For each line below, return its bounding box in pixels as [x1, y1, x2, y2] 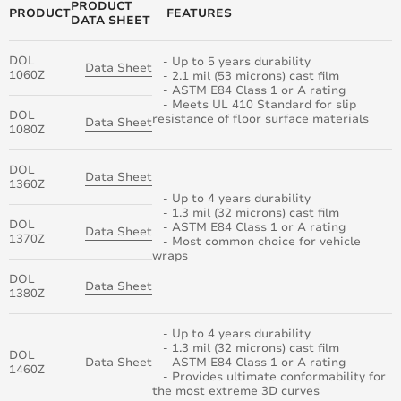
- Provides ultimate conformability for [152, 369, 386, 386]
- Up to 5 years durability [152, 54, 311, 71]
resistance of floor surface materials [152, 111, 369, 128]
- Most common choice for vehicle [152, 234, 361, 251]
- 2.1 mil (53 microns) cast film [152, 68, 339, 85]
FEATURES [152, 5, 232, 22]
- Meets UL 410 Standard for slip [152, 97, 356, 114]
